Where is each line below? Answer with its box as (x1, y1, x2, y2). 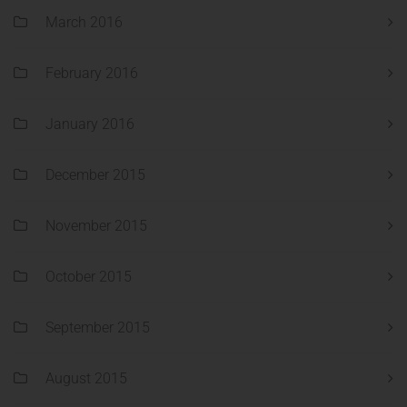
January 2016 (45, 115, 134, 134)
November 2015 (45, 217, 147, 235)
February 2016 (45, 65, 138, 83)
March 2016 (45, 14, 123, 32)
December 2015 (45, 166, 145, 184)
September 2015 (45, 319, 150, 337)
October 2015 (45, 268, 132, 286)
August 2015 (45, 370, 127, 388)
